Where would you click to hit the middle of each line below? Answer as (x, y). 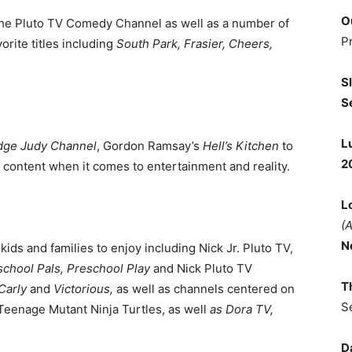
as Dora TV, (242, 309)
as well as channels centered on (204, 289)
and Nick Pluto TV (201, 268)
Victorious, (82, 289)
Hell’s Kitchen (241, 146)
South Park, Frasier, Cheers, (194, 44)
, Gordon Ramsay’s (150, 146)
